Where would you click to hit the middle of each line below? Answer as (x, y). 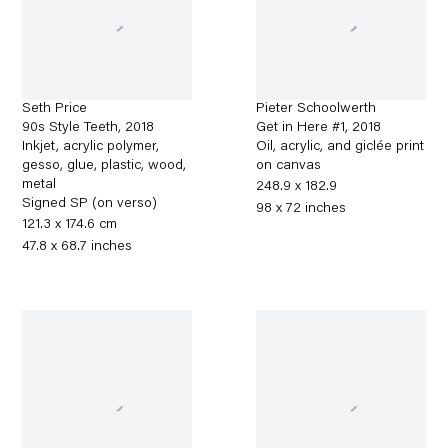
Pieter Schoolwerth (316, 109)
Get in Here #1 (301, 128)
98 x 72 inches (301, 209)
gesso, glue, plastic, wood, (104, 166)
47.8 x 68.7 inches (77, 247)
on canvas (289, 166)
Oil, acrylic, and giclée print (340, 147)
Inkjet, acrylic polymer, (91, 147)
